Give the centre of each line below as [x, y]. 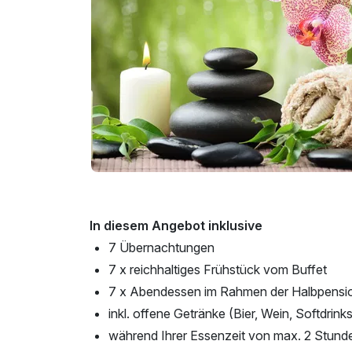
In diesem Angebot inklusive [176, 225]
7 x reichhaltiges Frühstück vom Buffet [218, 269]
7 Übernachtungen [161, 247]
